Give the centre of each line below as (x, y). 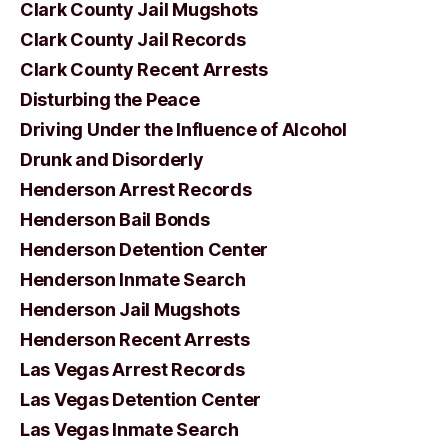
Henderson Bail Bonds (115, 219)
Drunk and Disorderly (112, 159)
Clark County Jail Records (133, 39)
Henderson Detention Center (144, 249)
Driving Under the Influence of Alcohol (183, 129)
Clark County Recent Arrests (144, 69)
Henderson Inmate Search (133, 279)
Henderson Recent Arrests (135, 339)
